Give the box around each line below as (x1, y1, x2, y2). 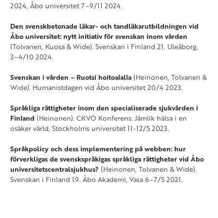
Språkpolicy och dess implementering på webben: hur (10, 144, 186, 154)
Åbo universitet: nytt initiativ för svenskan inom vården (10, 31, 187, 42)
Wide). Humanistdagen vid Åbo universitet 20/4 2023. (10, 82, 183, 93)
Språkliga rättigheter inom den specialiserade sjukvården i (10, 103, 198, 113)
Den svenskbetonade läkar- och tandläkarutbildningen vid (10, 21, 199, 32)
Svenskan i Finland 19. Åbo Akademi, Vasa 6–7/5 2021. (10, 174, 183, 185)
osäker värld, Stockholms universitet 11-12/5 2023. (10, 123, 169, 134)
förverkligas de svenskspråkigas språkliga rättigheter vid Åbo (10, 154, 204, 164)
